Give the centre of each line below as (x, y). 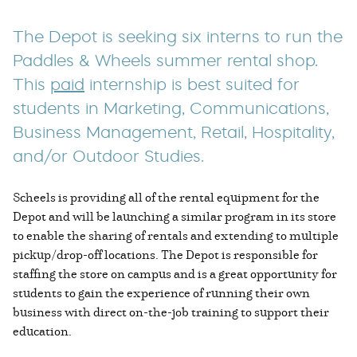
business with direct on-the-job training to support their (171, 312)
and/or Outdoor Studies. (108, 157)
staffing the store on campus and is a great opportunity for (175, 274)
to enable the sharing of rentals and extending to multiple (176, 235)
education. (43, 331)
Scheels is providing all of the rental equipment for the (166, 197)
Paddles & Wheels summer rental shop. (165, 61)
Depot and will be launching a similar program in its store (175, 216)
